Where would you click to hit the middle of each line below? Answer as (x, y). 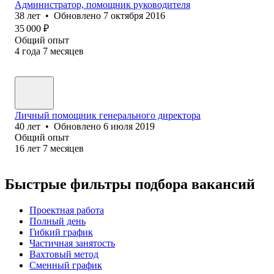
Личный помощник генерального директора (108, 115)
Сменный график (66, 265)
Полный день (57, 221)
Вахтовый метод (64, 254)
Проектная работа (67, 210)
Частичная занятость (72, 243)
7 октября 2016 (134, 15)
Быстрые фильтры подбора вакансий (130, 184)
